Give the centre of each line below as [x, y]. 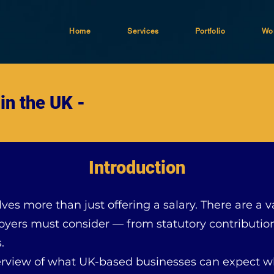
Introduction [137, 168]
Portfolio [210, 31]
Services [143, 31]
